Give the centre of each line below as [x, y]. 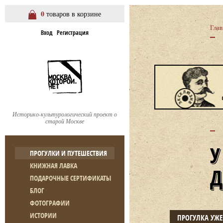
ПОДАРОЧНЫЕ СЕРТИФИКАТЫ [70, 178]
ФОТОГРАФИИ [50, 203]
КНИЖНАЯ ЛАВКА [54, 166]
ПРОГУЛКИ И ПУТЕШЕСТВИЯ [68, 153]
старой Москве [65, 121]
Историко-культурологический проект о [65, 114]
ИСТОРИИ [43, 215]
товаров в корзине [73, 14]
